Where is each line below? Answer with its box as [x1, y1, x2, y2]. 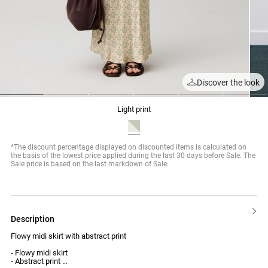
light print [121, 104, 151, 114]
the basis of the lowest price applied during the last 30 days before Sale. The [11, 151, 255, 160]
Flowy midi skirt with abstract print [11, 231, 128, 240]
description [16, 214, 54, 224]
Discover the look [197, 77, 260, 87]
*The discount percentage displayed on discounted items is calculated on [11, 142, 246, 151]
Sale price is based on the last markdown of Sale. [11, 159, 169, 168]
